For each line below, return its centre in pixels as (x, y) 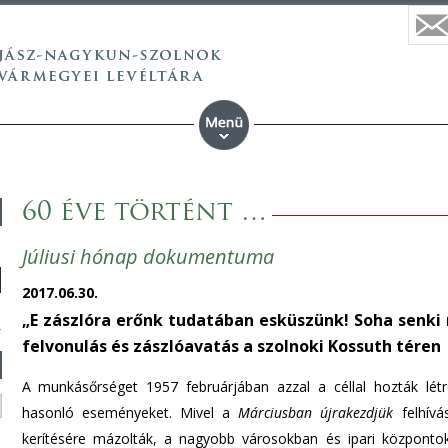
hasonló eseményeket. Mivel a (130, 412)
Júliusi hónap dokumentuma (147, 256)
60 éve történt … (144, 213)
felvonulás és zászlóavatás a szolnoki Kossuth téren (231, 346)
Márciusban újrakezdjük (316, 412)
